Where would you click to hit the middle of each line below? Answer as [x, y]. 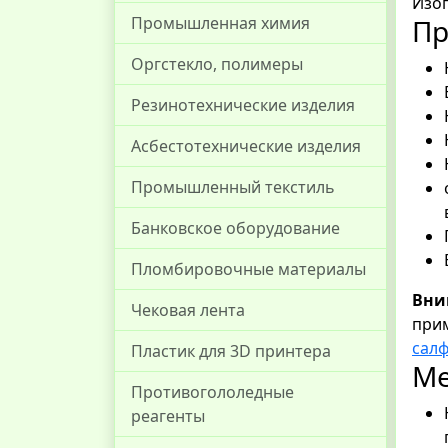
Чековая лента [188, 310]
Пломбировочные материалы [248, 269]
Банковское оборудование [235, 228]
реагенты [168, 416]
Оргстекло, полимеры [217, 64]
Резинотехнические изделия [243, 105]
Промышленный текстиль [233, 187]
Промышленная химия [220, 23]
